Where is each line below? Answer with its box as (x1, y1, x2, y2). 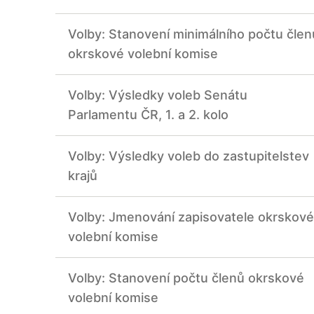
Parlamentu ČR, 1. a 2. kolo (68, 107, 228, 123)
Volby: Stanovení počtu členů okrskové (68, 271, 304, 286)
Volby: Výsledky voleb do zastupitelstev (68, 149, 309, 164)
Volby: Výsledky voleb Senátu (68, 88, 247, 103)
